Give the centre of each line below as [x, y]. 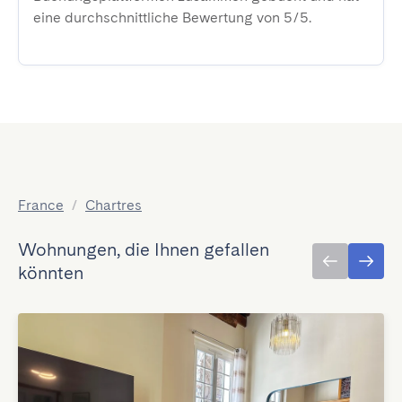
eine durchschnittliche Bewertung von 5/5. [172, 17]
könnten [51, 273]
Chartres [114, 205]
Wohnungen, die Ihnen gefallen [144, 249]
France [41, 205]
